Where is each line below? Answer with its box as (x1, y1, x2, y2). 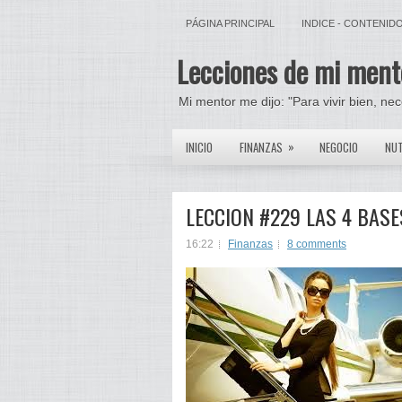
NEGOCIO (319, 138, 358, 156)
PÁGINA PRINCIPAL (186, 18, 275, 29)
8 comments (287, 238, 346, 250)
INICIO (186, 138, 213, 156)
